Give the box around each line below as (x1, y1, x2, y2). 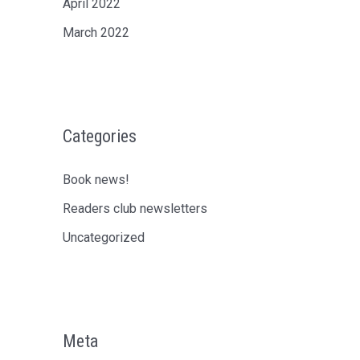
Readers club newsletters (63, 201, 207, 216)
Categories (63, 126, 137, 146)
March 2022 (63, 25, 129, 40)
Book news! (63, 172, 129, 187)
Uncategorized (63, 230, 145, 245)
